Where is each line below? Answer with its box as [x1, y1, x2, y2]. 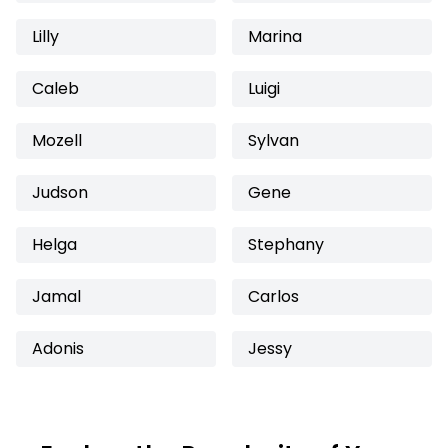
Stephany [248, 233, 324, 256]
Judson [32, 181, 88, 204]
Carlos [248, 285, 299, 308]
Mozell [32, 129, 82, 152]
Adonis [32, 337, 84, 360]
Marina [248, 25, 302, 48]
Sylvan [248, 129, 299, 152]
